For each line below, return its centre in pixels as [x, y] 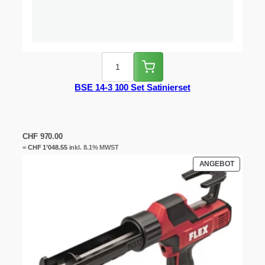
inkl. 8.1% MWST [93, 147]
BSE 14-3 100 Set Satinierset [132, 87]
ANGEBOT [216, 164]
